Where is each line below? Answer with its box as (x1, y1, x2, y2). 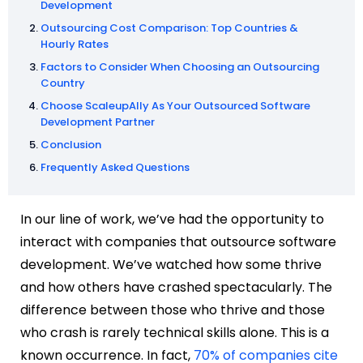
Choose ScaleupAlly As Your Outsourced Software (41, 97, 310, 113)
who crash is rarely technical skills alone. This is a (20, 322, 329, 342)
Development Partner (41, 113, 155, 130)
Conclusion (41, 136, 101, 152)
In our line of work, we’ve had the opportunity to (20, 209, 324, 228)
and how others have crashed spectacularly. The (20, 277, 332, 297)
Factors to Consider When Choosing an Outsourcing (41, 58, 319, 75)
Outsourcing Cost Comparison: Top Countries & (41, 19, 298, 36)
